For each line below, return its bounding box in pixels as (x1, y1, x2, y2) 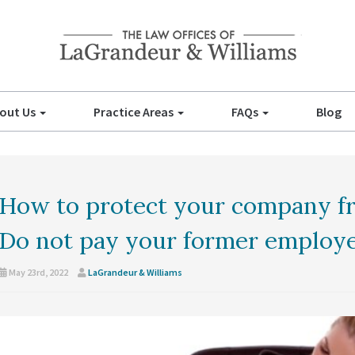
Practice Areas (93, 104, 176, 120)
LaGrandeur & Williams (87, 266, 182, 278)
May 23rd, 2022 (6, 266, 68, 278)
